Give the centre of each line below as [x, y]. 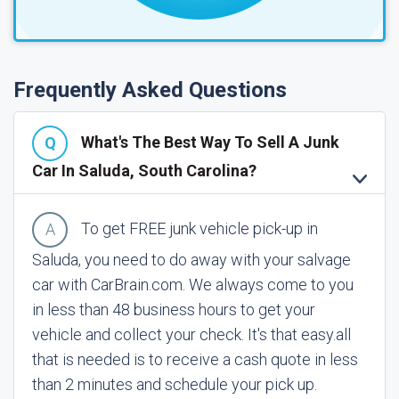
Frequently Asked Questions [150, 90]
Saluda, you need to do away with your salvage [191, 260]
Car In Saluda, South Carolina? [144, 171]
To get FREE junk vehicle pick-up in [199, 228]
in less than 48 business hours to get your [174, 309]
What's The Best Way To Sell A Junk [210, 142]
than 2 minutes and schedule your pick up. [175, 384]
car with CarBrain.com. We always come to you [193, 285]
